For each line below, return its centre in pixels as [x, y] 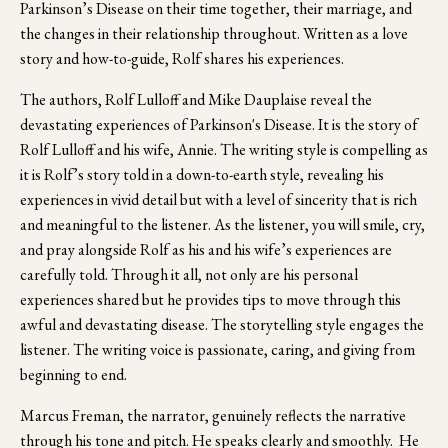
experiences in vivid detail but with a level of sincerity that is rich [218, 199]
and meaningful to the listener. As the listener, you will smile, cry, [222, 224]
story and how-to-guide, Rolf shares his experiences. [182, 58]
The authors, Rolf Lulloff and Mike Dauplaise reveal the [196, 99]
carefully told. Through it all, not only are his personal [189, 274]
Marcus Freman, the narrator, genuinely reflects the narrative [213, 415]
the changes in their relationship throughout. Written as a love [214, 33]
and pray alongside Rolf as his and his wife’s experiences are [206, 249]
